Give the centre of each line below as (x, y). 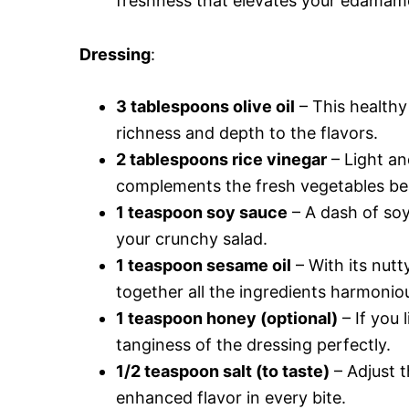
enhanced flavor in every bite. (231, 397)
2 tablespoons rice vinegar (221, 159)
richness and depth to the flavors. (247, 132)
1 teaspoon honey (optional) (227, 318)
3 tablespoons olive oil (205, 106)
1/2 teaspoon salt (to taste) (223, 371)
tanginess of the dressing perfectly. (253, 344)
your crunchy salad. (192, 238)
